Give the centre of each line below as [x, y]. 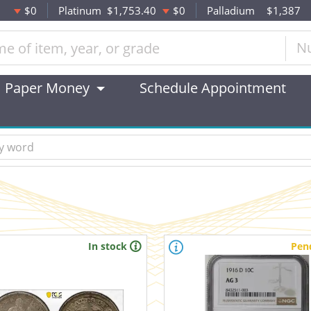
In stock [107, 246]
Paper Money [47, 88]
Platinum [79, 10]
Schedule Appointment [213, 88]
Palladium [231, 10]
